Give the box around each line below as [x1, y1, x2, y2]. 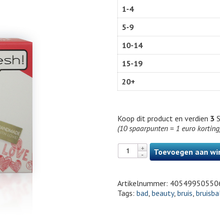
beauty [152, 188, 174, 198]
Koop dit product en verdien [117, 113, 210, 123]
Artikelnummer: [117, 178, 170, 188]
